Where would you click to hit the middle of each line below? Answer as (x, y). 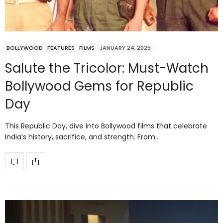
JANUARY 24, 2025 (125, 48)
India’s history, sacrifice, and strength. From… (82, 137)
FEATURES (61, 48)
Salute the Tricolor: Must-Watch (107, 68)
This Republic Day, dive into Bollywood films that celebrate (106, 126)
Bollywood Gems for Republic (99, 86)
